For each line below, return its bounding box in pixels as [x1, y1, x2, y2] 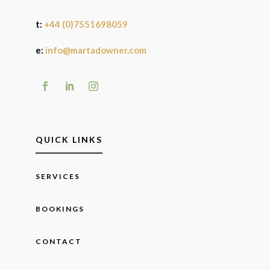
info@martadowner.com [45, 44, 147, 55]
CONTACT [36, 236, 83, 246]
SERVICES [36, 171, 81, 181]
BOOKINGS [36, 204, 85, 213]
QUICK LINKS [36, 134, 103, 145]
